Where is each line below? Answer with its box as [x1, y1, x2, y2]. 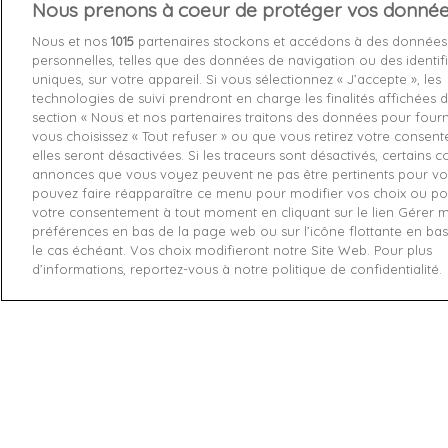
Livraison [366, 58, 431, 79]
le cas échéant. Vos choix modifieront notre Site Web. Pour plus [32, 242, 432, 258]
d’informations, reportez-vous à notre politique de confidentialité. [32, 261, 442, 277]
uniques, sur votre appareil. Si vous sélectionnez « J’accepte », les [32, 71, 441, 87]
